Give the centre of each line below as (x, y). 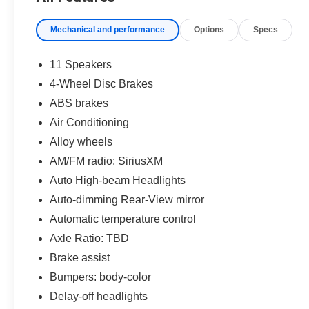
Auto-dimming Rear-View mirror (127, 199)
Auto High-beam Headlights (118, 180)
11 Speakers (81, 64)
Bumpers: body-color (101, 277)
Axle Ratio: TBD (90, 238)
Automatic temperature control (123, 219)
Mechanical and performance (108, 29)
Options (209, 29)
